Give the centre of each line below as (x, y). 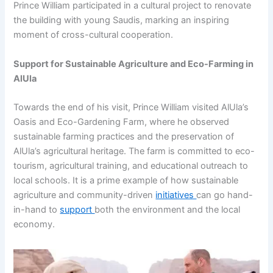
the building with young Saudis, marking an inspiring (122, 20)
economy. (34, 224)
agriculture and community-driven (85, 195)
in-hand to (37, 210)
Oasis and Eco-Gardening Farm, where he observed (122, 122)
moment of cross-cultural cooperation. (94, 35)
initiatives (176, 195)
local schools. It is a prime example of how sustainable (126, 180)
